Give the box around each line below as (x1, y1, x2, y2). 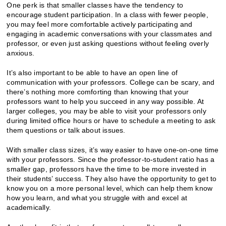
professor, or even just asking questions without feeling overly (7, 39, 209, 47)
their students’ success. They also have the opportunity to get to (7, 174, 217, 183)
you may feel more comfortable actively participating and (7, 20, 193, 28)
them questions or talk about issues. (7, 126, 126, 134)
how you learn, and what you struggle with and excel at (7, 193, 188, 202)
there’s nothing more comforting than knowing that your (7, 87, 189, 96)
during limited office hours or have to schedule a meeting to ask (7, 116, 216, 125)
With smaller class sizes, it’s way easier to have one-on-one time (7, 145, 219, 154)
